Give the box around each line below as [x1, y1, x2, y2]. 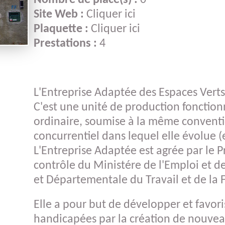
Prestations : [34, 38, 99, 50]
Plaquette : [34, 23, 91, 35]
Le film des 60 [113, 36, 163, 46]
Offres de [188, 23, 221, 32]
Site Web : [34, 9, 86, 21]
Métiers [190, 71, 219, 80]
